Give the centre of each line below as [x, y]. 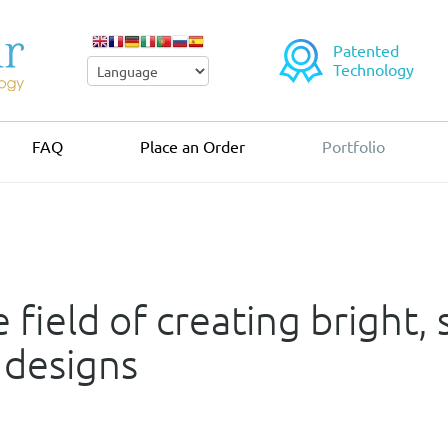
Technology [373, 69]
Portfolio [353, 145]
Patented [365, 50]
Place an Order [192, 145]
